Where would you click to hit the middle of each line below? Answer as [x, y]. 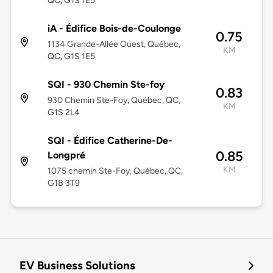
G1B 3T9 [63, 183]
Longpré [66, 155]
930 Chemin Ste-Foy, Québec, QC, [114, 101]
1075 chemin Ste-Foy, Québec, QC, [115, 171]
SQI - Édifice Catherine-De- [110, 141]
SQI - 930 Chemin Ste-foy [106, 85]
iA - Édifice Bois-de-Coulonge [114, 29]
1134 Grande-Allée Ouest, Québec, [114, 44]
